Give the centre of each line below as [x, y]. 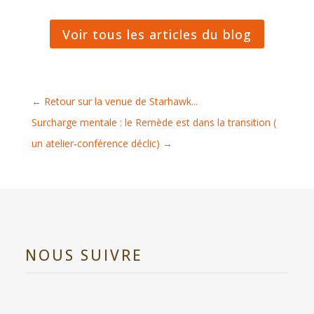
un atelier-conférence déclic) [95, 143]
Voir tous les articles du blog [157, 34]
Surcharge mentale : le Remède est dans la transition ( [153, 122]
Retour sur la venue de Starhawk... [121, 101]
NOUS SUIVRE [84, 255]
